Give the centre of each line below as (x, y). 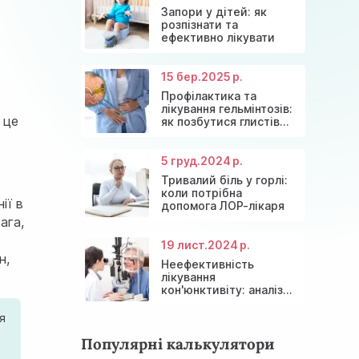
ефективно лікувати (218, 37)
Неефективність (207, 264)
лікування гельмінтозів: (226, 108)
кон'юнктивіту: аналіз (222, 289)
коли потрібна (201, 192)
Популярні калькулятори (177, 343)
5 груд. (180, 160)
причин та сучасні (212, 302)
